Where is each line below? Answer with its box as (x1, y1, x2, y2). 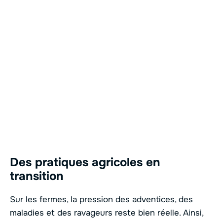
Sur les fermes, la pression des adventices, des (10, 194, 193, 205)
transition (10, 169, 64, 184)
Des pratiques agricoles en (10, 155, 160, 170)
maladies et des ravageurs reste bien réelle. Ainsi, (10, 208, 203, 219)
